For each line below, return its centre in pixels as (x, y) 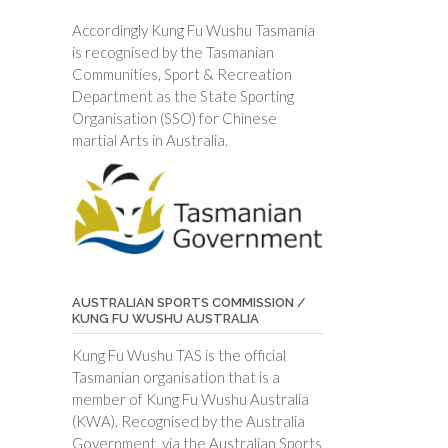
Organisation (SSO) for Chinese (174, 118)
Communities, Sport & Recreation (181, 74)
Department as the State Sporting (182, 96)
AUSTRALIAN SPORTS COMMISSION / (188, 302)
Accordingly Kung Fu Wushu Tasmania (193, 30)
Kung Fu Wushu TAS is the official (178, 354)
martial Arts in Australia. (149, 140)
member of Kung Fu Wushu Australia (190, 398)
